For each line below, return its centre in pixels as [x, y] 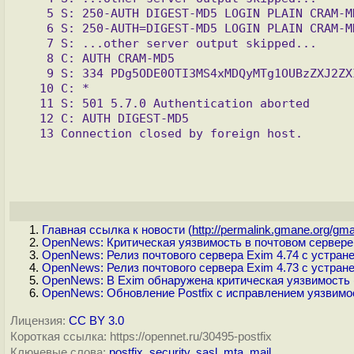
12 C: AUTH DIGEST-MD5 [32, 118]
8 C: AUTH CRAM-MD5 [36, 58]
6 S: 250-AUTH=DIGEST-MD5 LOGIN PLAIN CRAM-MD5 [36, 28]
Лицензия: [38, 321]
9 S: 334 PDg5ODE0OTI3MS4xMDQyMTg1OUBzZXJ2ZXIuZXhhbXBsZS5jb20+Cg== [36, 73]
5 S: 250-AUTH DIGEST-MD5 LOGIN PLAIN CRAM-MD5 [36, 13]
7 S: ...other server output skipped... [36, 43]
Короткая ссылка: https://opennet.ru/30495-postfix [141, 337]
